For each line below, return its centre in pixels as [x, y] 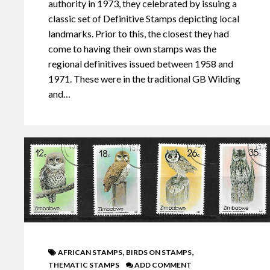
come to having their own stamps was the [132, 48]
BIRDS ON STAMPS [159, 252]
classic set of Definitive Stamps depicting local [144, 18]
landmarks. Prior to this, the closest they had [139, 33]
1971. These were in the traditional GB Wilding [144, 78]
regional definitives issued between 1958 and [141, 63]
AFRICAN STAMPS [90, 252]
